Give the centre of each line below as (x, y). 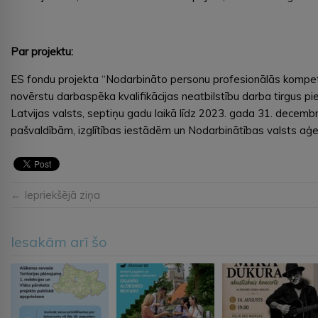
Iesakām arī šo (59, 241)
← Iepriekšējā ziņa (55, 194)
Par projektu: (42, 51)
